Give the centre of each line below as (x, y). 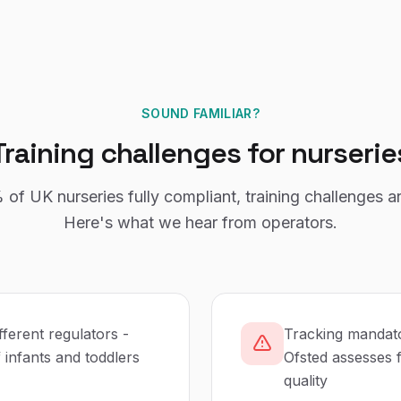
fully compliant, (182, 196)
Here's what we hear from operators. (200, 222)
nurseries (90, 196)
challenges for (192, 153)
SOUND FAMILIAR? (200, 113)
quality (306, 380)
